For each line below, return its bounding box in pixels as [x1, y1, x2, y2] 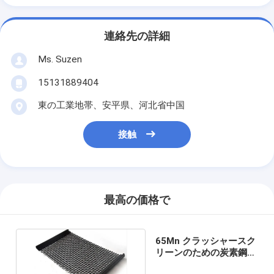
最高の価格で [104, 194, 170, 207]
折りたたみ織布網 [155, 258, 229, 270]
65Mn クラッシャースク [155, 235, 256, 246]
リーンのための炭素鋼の [155, 246, 256, 258]
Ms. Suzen [37, 53, 82, 65]
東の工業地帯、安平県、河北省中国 [37, 99, 185, 111]
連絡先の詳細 [104, 30, 170, 43]
